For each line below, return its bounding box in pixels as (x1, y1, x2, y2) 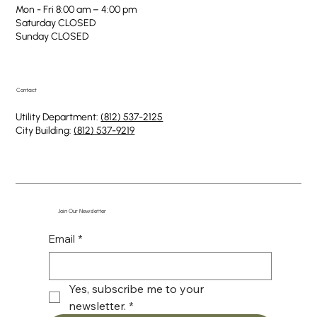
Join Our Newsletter (57, 207, 106, 215)
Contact (16, 86, 37, 94)
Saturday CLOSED (16, 16, 96, 29)
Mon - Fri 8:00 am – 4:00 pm (16, 3, 137, 16)
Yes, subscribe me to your (68, 282, 204, 296)
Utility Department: (16, 111, 101, 124)
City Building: (16, 125, 74, 137)
